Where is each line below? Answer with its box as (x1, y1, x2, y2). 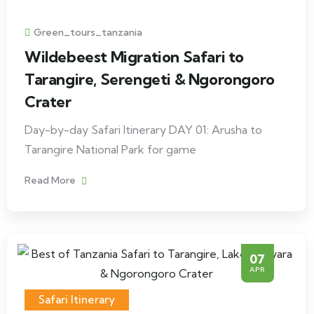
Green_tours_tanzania (34, 26, 142, 39)
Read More (25, 174, 78, 186)
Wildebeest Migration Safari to (25, 47, 245, 67)
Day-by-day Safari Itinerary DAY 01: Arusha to (25, 123, 262, 137)
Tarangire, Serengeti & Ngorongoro (25, 69, 275, 89)
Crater (25, 92, 71, 111)
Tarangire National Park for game (25, 142, 196, 156)
